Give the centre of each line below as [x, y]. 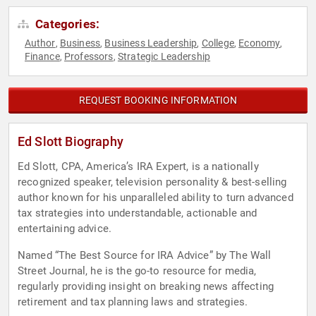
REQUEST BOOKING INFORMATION [158, 101]
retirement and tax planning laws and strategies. [133, 302]
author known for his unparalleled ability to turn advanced [156, 198]
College [218, 43]
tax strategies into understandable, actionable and [138, 213]
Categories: [66, 24]
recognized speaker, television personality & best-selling [152, 182]
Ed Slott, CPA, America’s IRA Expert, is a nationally [138, 167]
